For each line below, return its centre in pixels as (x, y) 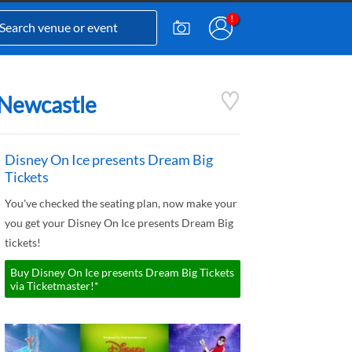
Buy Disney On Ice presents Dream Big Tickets (122, 272)
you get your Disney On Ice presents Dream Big (119, 223)
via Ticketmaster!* (55, 286)
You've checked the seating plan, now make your (121, 203)
